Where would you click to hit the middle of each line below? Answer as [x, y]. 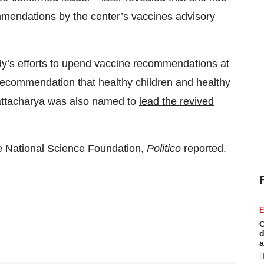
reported [202, 149]
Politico [164, 149]
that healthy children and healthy [153, 83]
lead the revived [176, 102]
